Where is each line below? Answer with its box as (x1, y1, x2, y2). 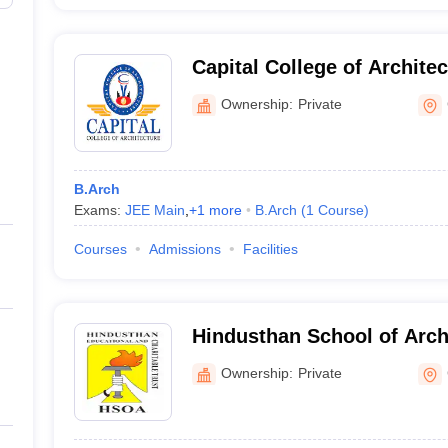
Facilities (242, 241, 298, 257)
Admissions (148, 241, 221, 257)
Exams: (73, 202, 125, 218)
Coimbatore (191, 351, 303, 373)
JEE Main (124, 202, 185, 218)
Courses (73, 241, 127, 257)
